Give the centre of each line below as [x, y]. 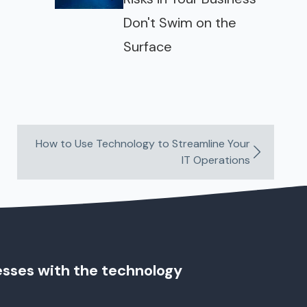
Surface [148, 47]
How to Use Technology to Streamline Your [143, 144]
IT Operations [216, 160]
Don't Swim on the [180, 23]
